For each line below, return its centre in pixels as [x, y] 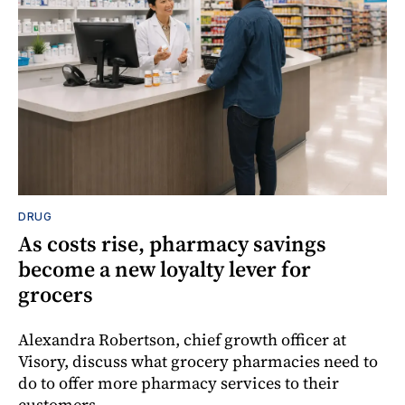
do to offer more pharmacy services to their [179, 383]
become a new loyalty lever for [165, 269]
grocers [56, 295]
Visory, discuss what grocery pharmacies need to [198, 362]
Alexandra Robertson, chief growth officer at [182, 340]
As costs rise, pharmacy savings [172, 244]
